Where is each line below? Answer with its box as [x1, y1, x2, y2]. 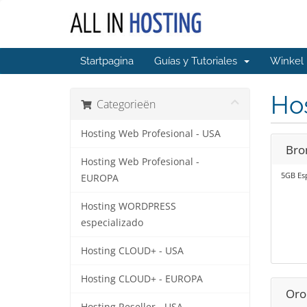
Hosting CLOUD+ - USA [81, 245, 184, 257]
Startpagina [80, 55, 134, 67]
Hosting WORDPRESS [81, 200, 176, 212]
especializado [81, 217, 143, 229]
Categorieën [91, 97, 156, 112]
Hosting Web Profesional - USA [81, 127, 221, 140]
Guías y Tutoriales [154, 55, 243, 67]
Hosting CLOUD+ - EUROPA [81, 273, 203, 285]
